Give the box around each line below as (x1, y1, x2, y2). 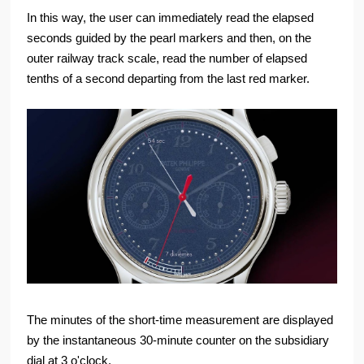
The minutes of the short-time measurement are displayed (27, 313, 334, 327)
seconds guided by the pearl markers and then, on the (27, 31, 312, 45)
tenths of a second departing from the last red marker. (27, 71, 314, 86)
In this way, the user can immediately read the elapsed (27, 11, 314, 25)
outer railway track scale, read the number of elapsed (27, 51, 308, 66)
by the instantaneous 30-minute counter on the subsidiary (27, 333, 330, 348)
